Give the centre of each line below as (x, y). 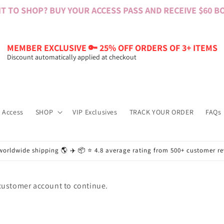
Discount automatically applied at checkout (71, 57)
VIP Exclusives (95, 112)
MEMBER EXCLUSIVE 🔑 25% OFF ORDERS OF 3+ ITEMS (112, 48)
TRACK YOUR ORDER (161, 112)
